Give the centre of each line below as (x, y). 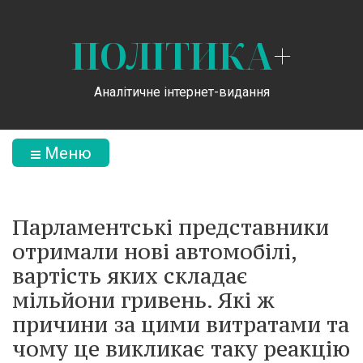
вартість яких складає (130, 275)
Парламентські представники (171, 227)
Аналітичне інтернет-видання (181, 92)
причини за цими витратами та (181, 324)
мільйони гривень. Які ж (143, 300)
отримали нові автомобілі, (154, 251)
